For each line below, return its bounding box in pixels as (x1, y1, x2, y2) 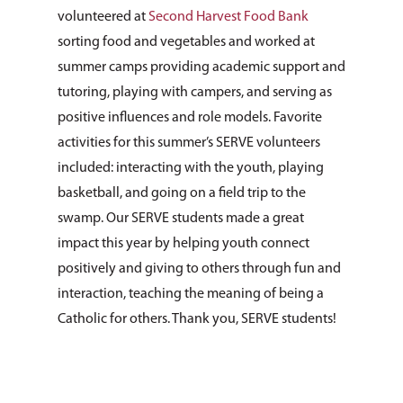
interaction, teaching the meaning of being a (58, 287, 324, 301)
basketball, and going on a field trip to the (58, 186, 306, 201)
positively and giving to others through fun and (58, 262, 341, 276)
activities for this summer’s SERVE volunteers (58, 136, 320, 150)
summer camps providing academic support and (58, 60, 345, 75)
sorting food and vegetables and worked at (58, 35, 315, 49)
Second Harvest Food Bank (148, 10, 309, 24)
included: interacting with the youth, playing (58, 161, 324, 175)
